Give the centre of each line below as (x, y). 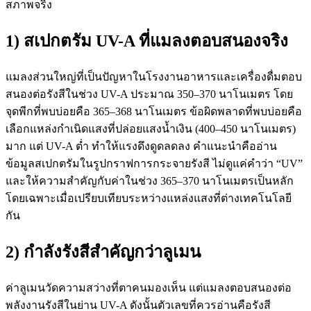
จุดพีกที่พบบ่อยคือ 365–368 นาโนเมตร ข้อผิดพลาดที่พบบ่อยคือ (154, 111)
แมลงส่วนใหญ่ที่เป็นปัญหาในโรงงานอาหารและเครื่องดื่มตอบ (154, 76)
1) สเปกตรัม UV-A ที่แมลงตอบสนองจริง (147, 41)
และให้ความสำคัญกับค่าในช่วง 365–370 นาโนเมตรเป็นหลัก (150, 180)
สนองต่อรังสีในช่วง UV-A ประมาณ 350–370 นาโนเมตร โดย (149, 94)
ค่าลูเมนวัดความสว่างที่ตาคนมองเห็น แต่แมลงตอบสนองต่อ (149, 287)
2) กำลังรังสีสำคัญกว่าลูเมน (103, 252)
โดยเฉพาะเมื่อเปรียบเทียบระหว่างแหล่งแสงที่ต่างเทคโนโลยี (149, 198)
